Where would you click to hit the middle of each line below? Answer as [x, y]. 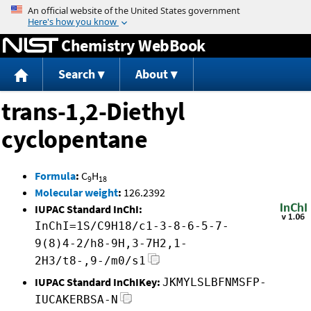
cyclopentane [74, 140]
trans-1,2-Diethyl [93, 112]
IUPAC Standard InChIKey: [98, 282]
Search [76, 74]
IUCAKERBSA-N [76, 300]
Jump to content [155, 10]
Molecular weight [76, 193]
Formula [55, 176]
